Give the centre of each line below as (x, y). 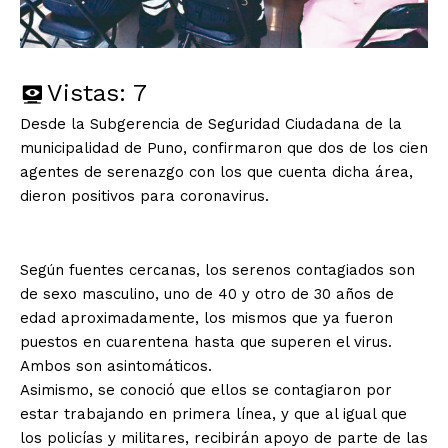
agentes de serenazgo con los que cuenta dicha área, (216, 171)
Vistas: (86, 92)
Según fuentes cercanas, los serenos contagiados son (217, 269)
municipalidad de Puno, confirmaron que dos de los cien (224, 147)
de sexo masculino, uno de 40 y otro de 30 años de (207, 293)
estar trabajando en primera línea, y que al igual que (213, 413)
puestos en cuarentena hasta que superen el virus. (206, 341)
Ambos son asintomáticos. (116, 365)
